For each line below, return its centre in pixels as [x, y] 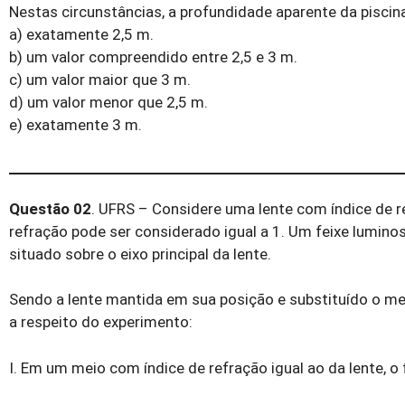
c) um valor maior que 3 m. [100, 80]
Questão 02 [50, 208]
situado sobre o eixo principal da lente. [140, 254]
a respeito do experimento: [101, 322]
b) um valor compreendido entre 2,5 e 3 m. [153, 57]
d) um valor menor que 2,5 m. [108, 103]
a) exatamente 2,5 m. [81, 35]
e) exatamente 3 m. [75, 125]
